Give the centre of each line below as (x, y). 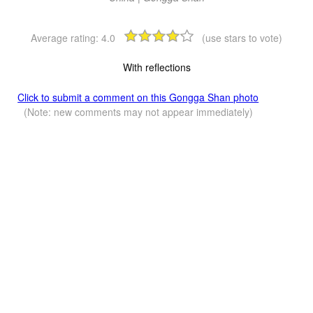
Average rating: (66, 37)
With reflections (156, 67)
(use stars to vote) (242, 37)
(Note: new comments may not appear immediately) (138, 111)
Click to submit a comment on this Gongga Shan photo (138, 97)
